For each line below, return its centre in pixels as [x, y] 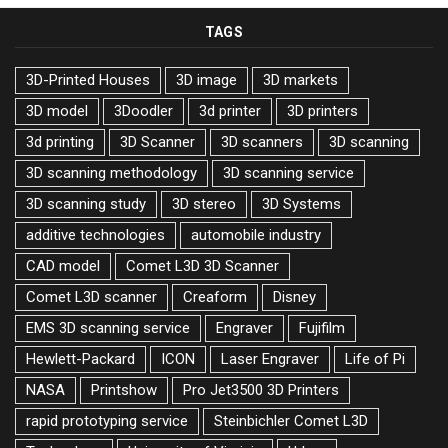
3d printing [60, 141]
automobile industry [256, 234]
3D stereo [204, 203]
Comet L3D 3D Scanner [202, 265]
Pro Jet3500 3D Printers [261, 389]
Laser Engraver [270, 358]
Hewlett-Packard [80, 358]
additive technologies [95, 234]
